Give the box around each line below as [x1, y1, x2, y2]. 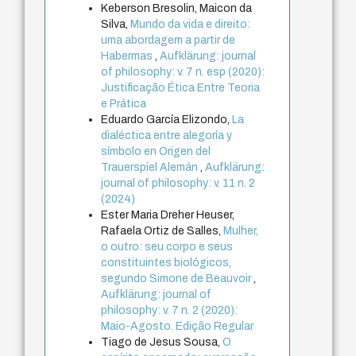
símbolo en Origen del [101, 145, 211, 158]
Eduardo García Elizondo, [101, 114, 233, 126]
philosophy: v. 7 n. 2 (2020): [101, 304, 238, 317]
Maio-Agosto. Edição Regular [101, 320, 254, 333]
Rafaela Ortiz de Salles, [101, 225, 224, 238]
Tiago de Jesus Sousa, [101, 336, 223, 349]
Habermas [101, 50, 156, 63]
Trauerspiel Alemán [101, 161, 201, 174]
